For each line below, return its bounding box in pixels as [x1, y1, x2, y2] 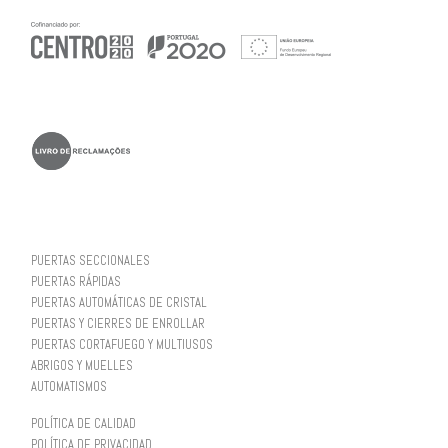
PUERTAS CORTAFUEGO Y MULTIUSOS [30, 336, 213, 353]
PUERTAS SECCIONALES [30, 252, 150, 269]
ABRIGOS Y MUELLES [30, 357, 133, 374]
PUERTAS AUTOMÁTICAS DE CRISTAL [30, 294, 207, 311]
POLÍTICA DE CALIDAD [30, 415, 136, 432]
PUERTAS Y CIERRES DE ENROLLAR [30, 315, 205, 332]
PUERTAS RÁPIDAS [30, 273, 121, 290]
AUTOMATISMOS [30, 378, 107, 395]
